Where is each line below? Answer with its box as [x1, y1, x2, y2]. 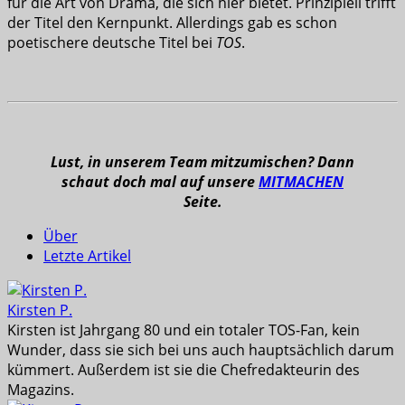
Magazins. [7, 379, 74, 400]
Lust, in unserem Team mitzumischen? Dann [51, 151, 354, 172]
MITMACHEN [259, 171, 344, 192]
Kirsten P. [7, 299, 72, 320]
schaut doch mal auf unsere [61, 171, 259, 192]
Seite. [183, 191, 222, 212]
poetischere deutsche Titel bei [7, 32, 216, 52]
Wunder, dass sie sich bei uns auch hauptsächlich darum [7, 339, 394, 360]
